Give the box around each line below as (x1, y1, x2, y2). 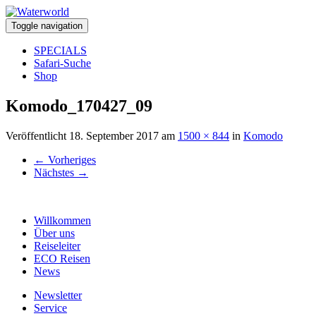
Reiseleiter (34, 239, 80, 252)
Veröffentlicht (6, 129, 69, 142)
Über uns (34, 226, 75, 239)
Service (34, 301, 67, 314)
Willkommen (34, 214, 91, 226)
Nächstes (34, 166, 77, 178)
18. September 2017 (69, 129, 159, 142)
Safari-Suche (34, 57, 91, 69)
